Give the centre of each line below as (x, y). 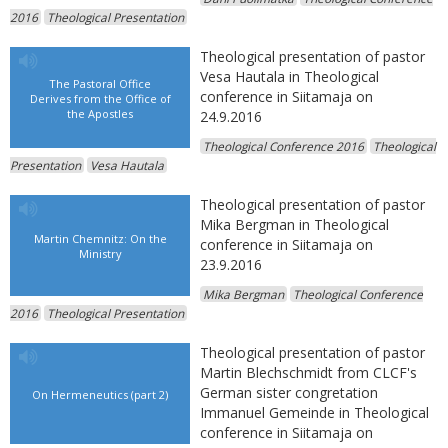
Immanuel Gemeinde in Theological (314, 412)
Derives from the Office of (100, 97)
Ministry (100, 253)
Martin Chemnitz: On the (100, 238)
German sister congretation (289, 392)
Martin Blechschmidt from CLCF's (308, 372)
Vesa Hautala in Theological (289, 76)
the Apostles (100, 112)
